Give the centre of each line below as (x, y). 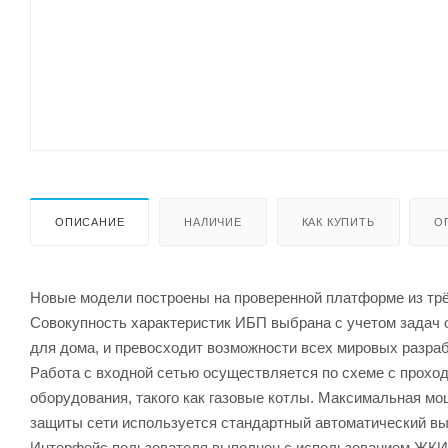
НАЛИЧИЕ (213, 221)
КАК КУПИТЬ (338, 221)
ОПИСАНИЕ (90, 221)
